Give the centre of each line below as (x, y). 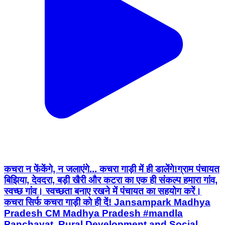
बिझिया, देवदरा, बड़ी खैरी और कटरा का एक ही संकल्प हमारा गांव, (111, 180)
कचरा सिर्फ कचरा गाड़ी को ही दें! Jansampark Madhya (107, 202)
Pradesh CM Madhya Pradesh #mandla (93, 213)
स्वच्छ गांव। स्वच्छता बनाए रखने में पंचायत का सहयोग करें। (103, 191)
